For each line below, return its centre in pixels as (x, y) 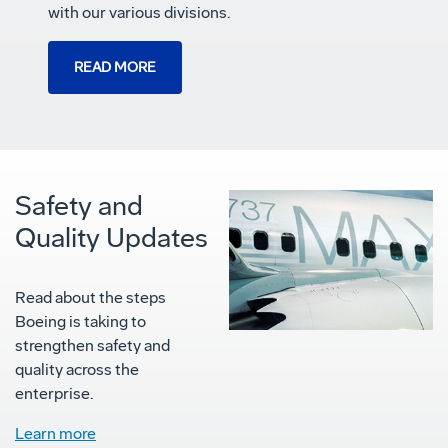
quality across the (77, 369)
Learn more (55, 433)
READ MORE (115, 67)
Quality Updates (111, 237)
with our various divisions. (139, 12)
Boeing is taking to (80, 321)
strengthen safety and (92, 345)
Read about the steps (90, 297)
